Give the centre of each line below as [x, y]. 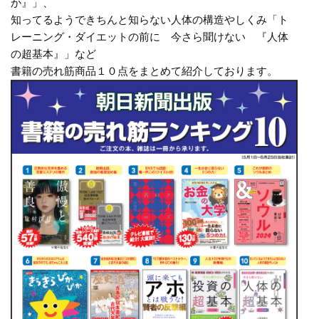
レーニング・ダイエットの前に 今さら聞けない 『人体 [150, 37]
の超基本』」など [53, 54]
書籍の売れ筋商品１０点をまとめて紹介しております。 [144, 71]
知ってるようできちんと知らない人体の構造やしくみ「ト [150, 20]
